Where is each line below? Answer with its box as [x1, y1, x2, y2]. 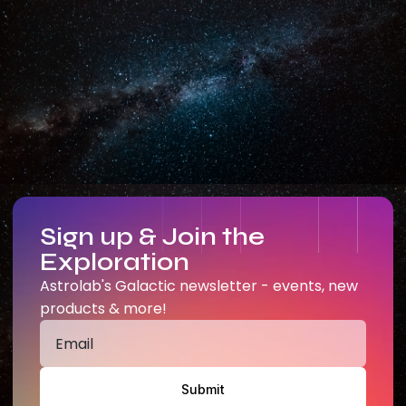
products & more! [40, 298, 167, 319]
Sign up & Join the [40, 221, 265, 252]
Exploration [40, 246, 189, 277]
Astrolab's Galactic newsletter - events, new [40, 275, 358, 296]
